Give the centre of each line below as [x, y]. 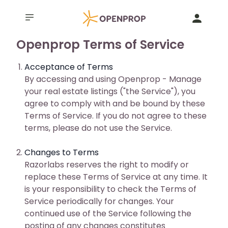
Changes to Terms [62, 152]
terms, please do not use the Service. [98, 128]
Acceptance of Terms [69, 67]
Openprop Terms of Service [100, 45]
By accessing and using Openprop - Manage [113, 79]
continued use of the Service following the [108, 213]
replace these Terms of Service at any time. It [116, 177]
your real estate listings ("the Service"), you [110, 91]
